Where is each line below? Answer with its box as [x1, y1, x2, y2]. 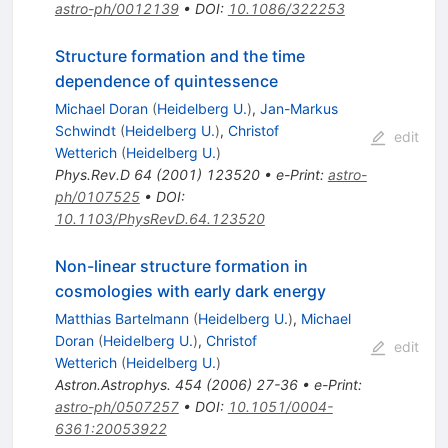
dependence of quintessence [54, 71, 278, 92]
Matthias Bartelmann [54, 310, 189, 328]
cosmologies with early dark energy [54, 281, 326, 302]
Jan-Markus [259, 100, 338, 118]
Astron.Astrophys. [54, 376, 171, 394]
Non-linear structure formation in [54, 256, 308, 277]
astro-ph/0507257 [54, 398, 179, 416]
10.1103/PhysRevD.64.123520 [54, 210, 265, 228]
